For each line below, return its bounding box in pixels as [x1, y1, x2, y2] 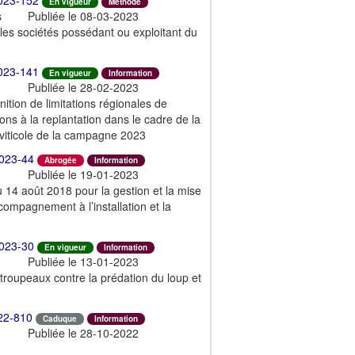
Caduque [43, 312, 77, 324]
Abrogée [44, 154, 77, 166]
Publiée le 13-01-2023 [28, 253, 139, 269]
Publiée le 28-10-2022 [28, 324, 139, 341]
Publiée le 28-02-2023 [28, 78, 139, 95]
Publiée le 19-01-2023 [28, 166, 139, 182]
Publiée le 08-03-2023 [28, 7, 139, 24]
